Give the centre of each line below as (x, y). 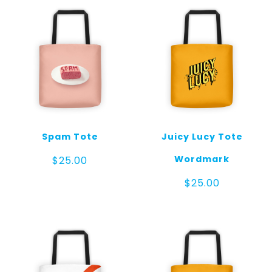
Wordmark (202, 159)
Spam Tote (70, 137)
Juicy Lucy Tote (202, 137)
